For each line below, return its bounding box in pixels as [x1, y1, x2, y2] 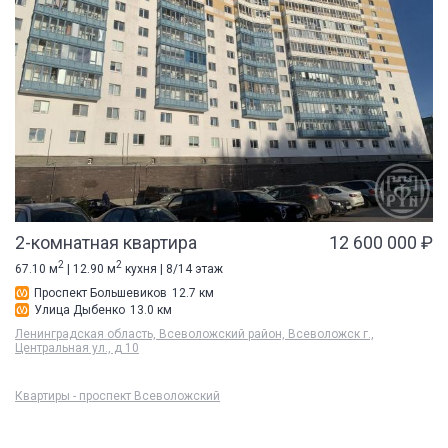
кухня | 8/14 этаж [122, 261, 223, 276]
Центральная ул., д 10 [15, 340, 139, 355]
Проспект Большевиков [34, 285, 167, 300]
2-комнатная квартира [15, 231, 197, 253]
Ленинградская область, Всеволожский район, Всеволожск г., [15, 326, 374, 341]
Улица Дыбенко [34, 302, 125, 317]
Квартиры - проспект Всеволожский [15, 388, 220, 403]
